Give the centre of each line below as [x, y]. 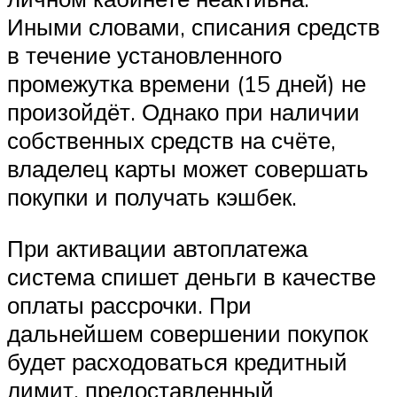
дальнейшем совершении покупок [187, 333]
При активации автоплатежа [157, 248]
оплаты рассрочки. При [129, 305]
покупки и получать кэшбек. [152, 197]
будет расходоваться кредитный [177, 362]
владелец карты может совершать [188, 169]
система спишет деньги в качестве [191, 276]
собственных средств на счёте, [171, 140]
